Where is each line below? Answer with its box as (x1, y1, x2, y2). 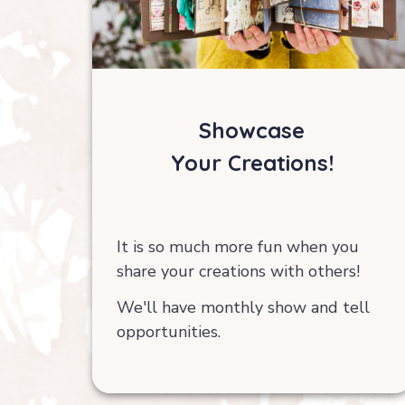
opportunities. (116, 321, 221, 344)
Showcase (199, 117, 306, 145)
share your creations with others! (116, 259, 360, 282)
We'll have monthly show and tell (116, 297, 370, 319)
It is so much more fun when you (116, 235, 359, 258)
